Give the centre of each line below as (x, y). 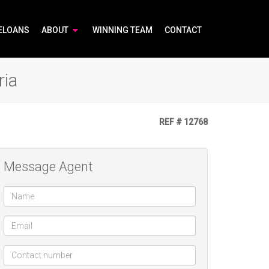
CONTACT (183, 30)
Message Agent (48, 167)
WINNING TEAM (122, 30)
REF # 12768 (183, 122)
